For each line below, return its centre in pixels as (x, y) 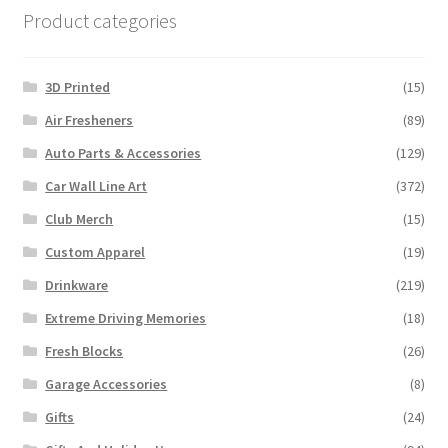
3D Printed (78, 86)
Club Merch (79, 218)
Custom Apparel (95, 251)
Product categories (99, 21)
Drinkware (77, 284)
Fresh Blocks (84, 350)
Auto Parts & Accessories (123, 152)
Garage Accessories (106, 383)
